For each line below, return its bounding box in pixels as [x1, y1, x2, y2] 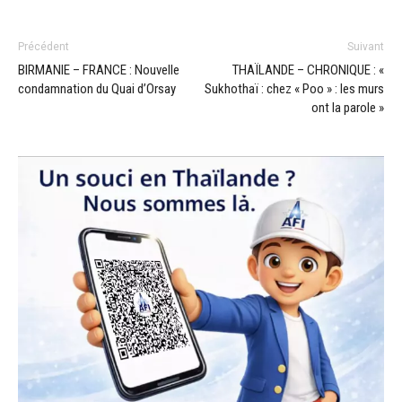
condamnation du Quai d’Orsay [18, 80, 176, 97]
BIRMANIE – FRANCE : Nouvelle [18, 61, 179, 78]
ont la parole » [311, 99, 384, 116]
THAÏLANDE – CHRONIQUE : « [232, 61, 384, 78]
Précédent [18, 39, 69, 53]
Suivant [347, 39, 384, 53]
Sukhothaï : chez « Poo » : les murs [205, 80, 384, 97]
